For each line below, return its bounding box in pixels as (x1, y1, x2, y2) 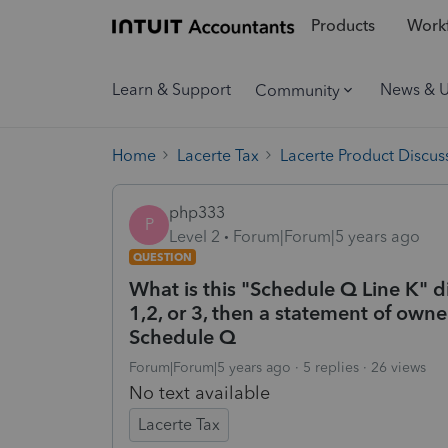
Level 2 (169, 226, 220, 246)
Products (310, 16, 375, 36)
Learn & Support (112, 80, 231, 99)
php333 (169, 202, 225, 222)
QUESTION (133, 249, 192, 264)
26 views (371, 358, 426, 376)
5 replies (303, 358, 359, 376)
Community (255, 80, 340, 100)
